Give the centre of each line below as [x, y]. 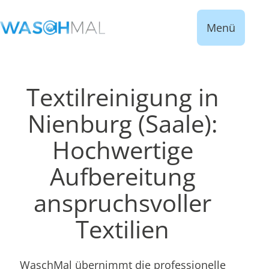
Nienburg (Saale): [122, 123]
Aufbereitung [122, 176]
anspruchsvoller [122, 203]
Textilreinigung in [122, 97]
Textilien [122, 229]
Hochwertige [122, 150]
